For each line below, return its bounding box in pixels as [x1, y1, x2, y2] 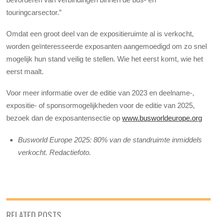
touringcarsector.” [6, 8, 64, 16]
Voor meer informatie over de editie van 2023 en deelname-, [6, 89, 195, 97]
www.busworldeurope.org [122, 114, 202, 123]
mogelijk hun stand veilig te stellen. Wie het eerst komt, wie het [6, 55, 203, 63]
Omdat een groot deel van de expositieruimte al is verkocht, [6, 30, 194, 38]
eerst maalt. [6, 67, 44, 76]
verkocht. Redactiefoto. [18, 148, 92, 156]
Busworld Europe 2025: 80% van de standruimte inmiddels [18, 135, 202, 144]
